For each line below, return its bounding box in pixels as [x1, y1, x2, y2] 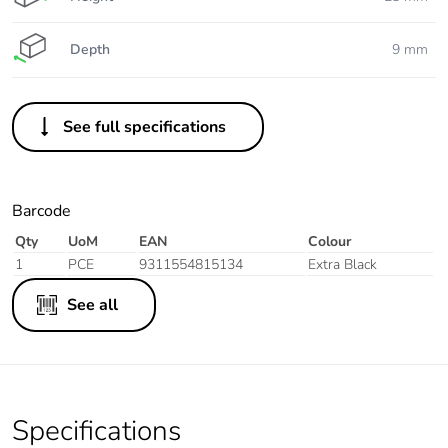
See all [67, 294, 118, 317]
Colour [308, 232, 351, 252]
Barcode [12, 200, 71, 223]
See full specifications [63, 116, 226, 139]
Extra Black [308, 255, 377, 275]
